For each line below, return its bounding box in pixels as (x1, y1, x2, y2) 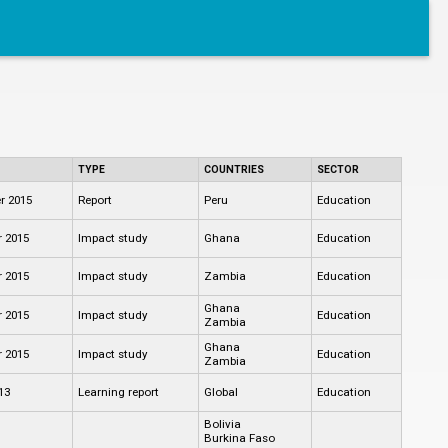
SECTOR (316, 162, 359, 176)
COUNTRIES (203, 162, 264, 176)
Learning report (77, 384, 159, 399)
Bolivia (203, 416, 241, 431)
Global (203, 384, 238, 399)
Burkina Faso (203, 430, 275, 445)
